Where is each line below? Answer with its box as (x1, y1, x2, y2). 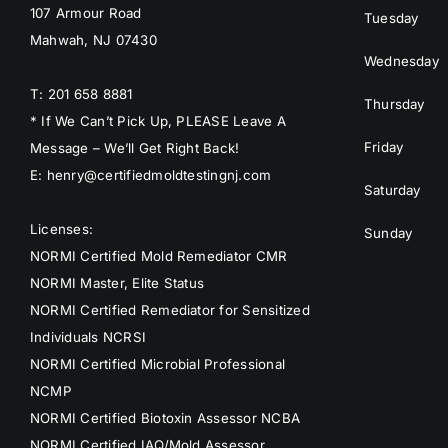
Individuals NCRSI (29, 329, 147, 346)
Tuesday (363, 10, 419, 27)
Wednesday (363, 53, 439, 70)
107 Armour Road (29, 5, 142, 22)
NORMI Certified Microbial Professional (29, 356, 286, 373)
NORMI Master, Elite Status (29, 275, 205, 292)
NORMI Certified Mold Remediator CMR (29, 248, 288, 265)
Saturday (363, 182, 421, 199)
